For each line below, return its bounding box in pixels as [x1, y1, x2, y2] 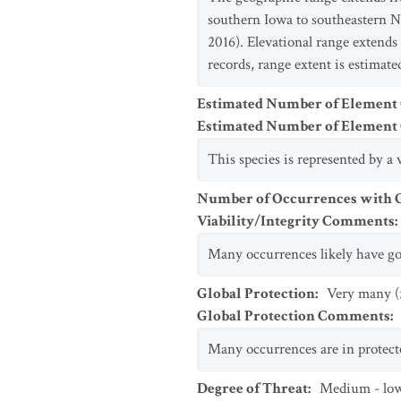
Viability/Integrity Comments [197, 211, 395, 231]
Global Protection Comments [197, 306, 390, 326]
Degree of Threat [197, 379, 308, 398]
